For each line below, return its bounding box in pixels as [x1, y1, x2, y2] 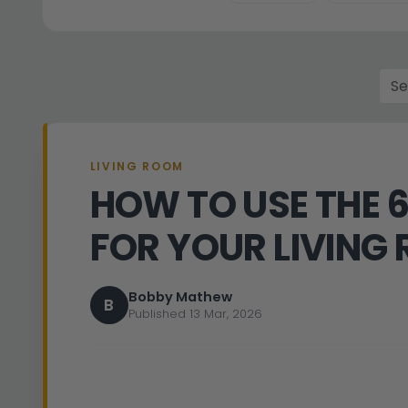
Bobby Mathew [127, 288, 232, 307]
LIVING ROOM [89, 158, 185, 175]
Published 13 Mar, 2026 [127, 305, 262, 323]
